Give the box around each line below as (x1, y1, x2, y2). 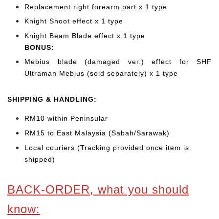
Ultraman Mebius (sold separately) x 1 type (24, 69, 178, 78)
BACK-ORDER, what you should (7, 182, 189, 196)
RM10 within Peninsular (24, 114, 110, 123)
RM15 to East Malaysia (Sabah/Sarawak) (24, 129, 170, 137)
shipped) (24, 155, 55, 163)
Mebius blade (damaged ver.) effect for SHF (24, 58, 212, 66)
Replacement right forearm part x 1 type (24, 2, 167, 11)
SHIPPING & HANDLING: (7, 95, 97, 104)
